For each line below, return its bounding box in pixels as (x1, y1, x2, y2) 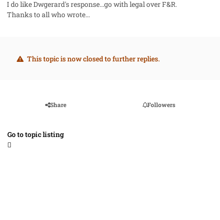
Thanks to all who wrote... (7, 9, 90, 19)
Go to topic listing (7, 129, 64, 139)
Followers (147, 100, 175, 109)
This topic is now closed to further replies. (25, 54, 160, 63)
